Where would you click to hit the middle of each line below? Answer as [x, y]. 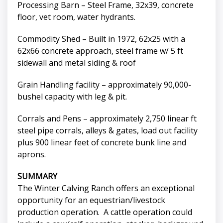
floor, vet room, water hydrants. [76, 17]
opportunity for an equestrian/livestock [91, 200]
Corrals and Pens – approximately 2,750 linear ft [107, 119]
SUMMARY [37, 176]
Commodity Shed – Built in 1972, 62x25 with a [101, 39]
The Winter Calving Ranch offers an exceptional [106, 188]
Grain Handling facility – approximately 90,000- [104, 85]
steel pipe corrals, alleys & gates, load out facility [108, 131]
